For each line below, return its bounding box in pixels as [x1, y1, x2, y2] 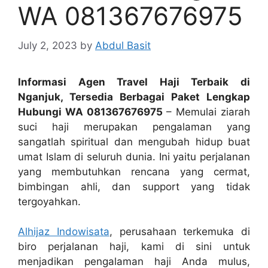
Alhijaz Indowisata [18, 226, 109, 237]
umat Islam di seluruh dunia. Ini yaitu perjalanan [18, 150, 250, 163]
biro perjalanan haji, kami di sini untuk [18, 240, 250, 252]
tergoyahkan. [18, 195, 81, 208]
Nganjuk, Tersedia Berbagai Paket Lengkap [18, 90, 250, 103]
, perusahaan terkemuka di [109, 226, 250, 237]
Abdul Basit [95, 39, 151, 51]
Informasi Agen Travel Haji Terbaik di [18, 75, 250, 88]
